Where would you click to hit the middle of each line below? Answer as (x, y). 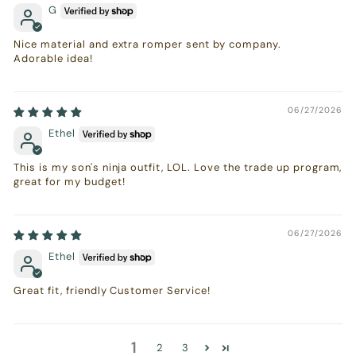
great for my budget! (70, 182)
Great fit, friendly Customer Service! (112, 290)
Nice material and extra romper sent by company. (147, 44)
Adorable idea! (53, 58)
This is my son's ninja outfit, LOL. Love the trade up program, (178, 167)
